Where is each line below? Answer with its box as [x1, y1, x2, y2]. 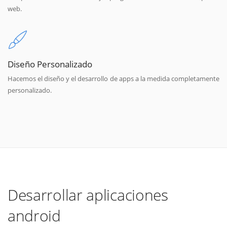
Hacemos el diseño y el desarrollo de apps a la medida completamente [8, 74, 219, 84]
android [8, 205, 61, 226]
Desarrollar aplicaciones [8, 184, 168, 205]
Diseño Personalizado [8, 58, 92, 70]
